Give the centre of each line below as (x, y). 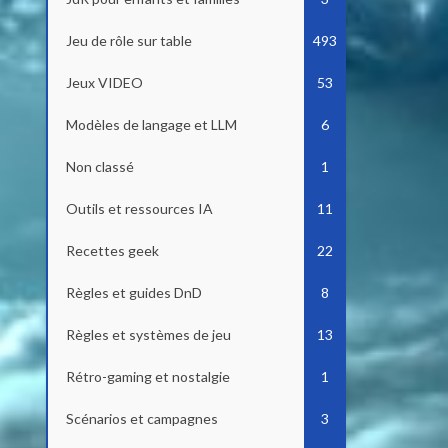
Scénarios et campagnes (142, 418)
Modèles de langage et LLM (151, 124)
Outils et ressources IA (139, 208)
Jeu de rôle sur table (129, 40)
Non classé (100, 166)
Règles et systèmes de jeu (148, 334)
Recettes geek (112, 250)
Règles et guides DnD (134, 292)
